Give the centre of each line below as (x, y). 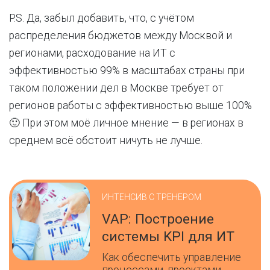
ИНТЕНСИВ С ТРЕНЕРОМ (152, 197)
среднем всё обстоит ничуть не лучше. (106, 140)
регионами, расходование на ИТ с (92, 53)
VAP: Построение (158, 219)
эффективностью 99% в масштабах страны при (127, 71)
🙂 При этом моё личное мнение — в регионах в (126, 123)
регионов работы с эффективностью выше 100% (130, 105)
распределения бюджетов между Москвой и (121, 36)
